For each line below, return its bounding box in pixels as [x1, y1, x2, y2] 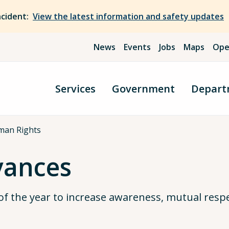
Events [124, 41, 151, 53]
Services [55, 81, 96, 96]
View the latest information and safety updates [33, 11, 224, 22]
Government [112, 81, 175, 96]
